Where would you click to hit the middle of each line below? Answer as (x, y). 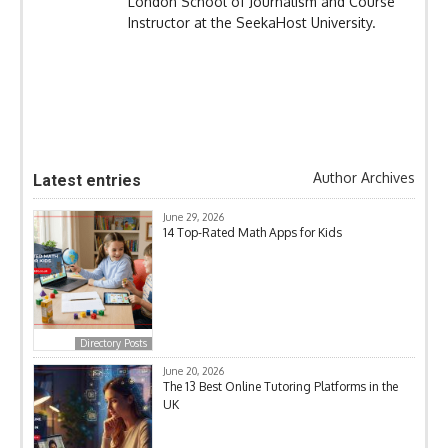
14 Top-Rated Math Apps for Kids (252, 233)
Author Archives (362, 178)
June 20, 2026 (193, 371)
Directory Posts (113, 343)
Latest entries (87, 181)
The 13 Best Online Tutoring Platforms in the (280, 387)
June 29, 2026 (193, 217)
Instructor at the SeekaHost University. (252, 23)
